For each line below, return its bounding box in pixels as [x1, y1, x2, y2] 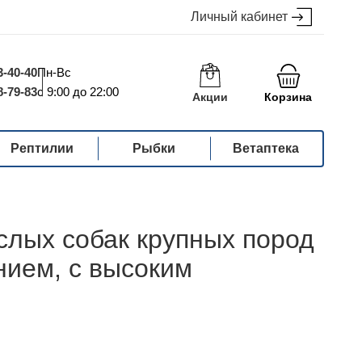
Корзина [264, 90, 312, 103]
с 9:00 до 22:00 [37, 85, 119, 99]
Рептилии [11, 141, 74, 155]
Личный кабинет [191, 10, 288, 23]
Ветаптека [233, 141, 300, 155]
